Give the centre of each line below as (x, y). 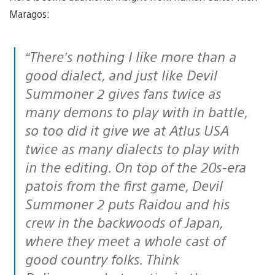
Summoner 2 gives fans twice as (123, 93)
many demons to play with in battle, (136, 111)
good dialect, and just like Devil (121, 74)
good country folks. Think (102, 258)
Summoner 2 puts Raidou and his (127, 203)
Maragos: (29, 14)
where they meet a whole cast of (125, 240)
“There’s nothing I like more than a (31, 56)
